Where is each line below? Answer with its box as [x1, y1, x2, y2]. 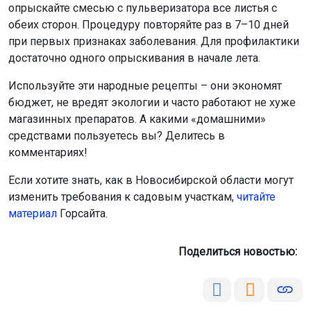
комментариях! [8, 145, 87, 159]
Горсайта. [57, 206, 108, 220]
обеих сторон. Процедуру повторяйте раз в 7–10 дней [8, 17, 289, 31]
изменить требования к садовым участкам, [8, 190, 237, 203]
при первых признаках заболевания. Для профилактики [8, 34, 299, 48]
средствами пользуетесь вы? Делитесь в [8, 128, 225, 142]
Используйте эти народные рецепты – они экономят [8, 78, 282, 92]
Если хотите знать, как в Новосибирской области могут [8, 173, 294, 187]
